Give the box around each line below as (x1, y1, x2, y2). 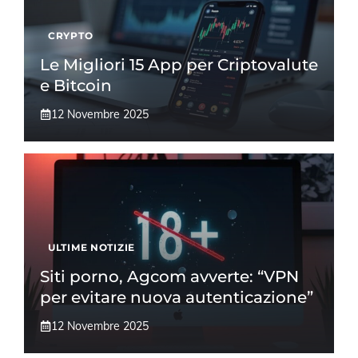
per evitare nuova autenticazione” (40, 287, 313, 307)
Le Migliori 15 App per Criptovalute (40, 54, 318, 74)
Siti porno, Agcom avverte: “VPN (40, 266, 299, 286)
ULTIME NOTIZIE (48, 241, 136, 253)
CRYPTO (48, 29, 93, 42)
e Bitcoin (40, 75, 112, 95)
